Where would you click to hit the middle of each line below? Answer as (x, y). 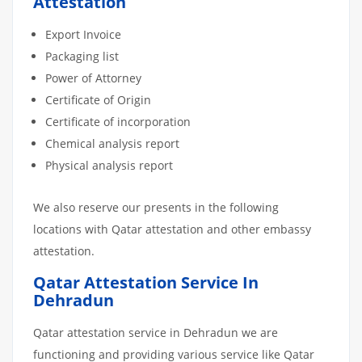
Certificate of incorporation (118, 121)
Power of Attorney (93, 78)
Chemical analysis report (112, 143)
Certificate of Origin (98, 99)
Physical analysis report (109, 165)
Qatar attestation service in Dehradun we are (156, 332)
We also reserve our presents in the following (156, 207)
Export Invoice (85, 34)
